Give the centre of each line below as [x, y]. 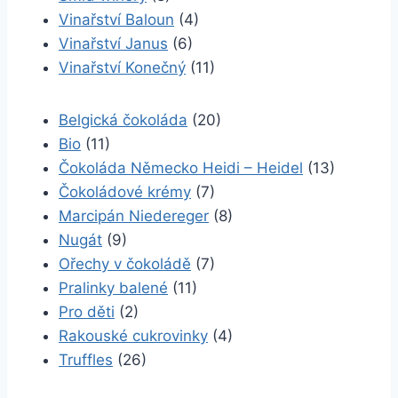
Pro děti [87, 312]
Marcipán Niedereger [134, 216]
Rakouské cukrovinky [133, 336]
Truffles [86, 360]
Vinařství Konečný [122, 68]
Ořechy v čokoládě [125, 264]
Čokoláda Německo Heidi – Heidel [181, 168]
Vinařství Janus [113, 44]
